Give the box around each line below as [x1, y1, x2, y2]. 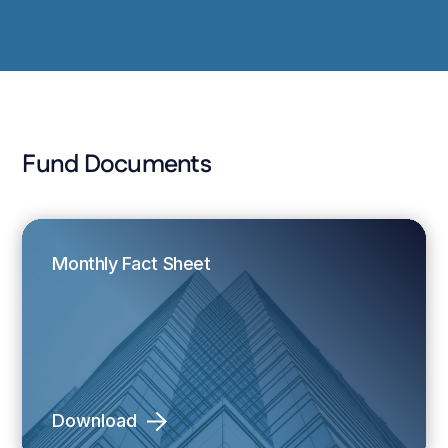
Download [52, 410, 138, 432]
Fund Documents [22, 147, 211, 184]
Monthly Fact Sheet [52, 252, 211, 274]
